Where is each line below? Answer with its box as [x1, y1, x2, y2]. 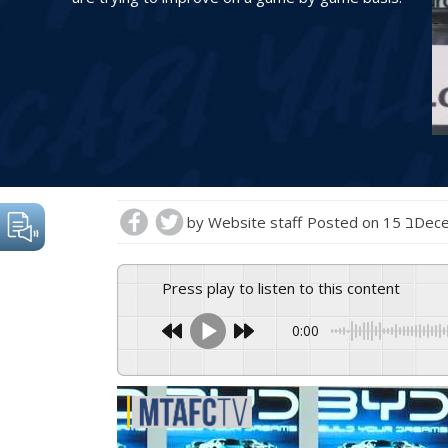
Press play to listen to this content [172, 278, 400, 298]
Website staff [208, 212, 302, 232]
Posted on [307, 212, 383, 232]
